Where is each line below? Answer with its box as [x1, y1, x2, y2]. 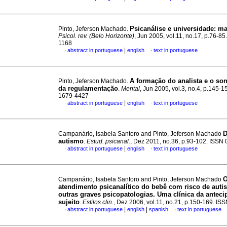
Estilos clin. [83, 199, 113, 206]
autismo [58, 137, 84, 145]
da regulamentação [58, 85, 118, 92]
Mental [121, 85, 140, 92]
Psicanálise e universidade [130, 25, 214, 32]
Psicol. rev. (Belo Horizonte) [58, 32, 134, 40]
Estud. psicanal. [87, 138, 130, 145]
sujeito [58, 198, 80, 206]
